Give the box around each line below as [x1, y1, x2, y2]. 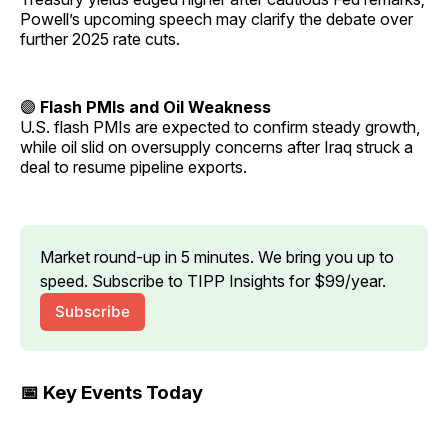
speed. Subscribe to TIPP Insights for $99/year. [40, 270, 386, 291]
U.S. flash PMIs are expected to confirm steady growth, [20, 116, 420, 137]
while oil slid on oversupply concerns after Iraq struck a [20, 136, 413, 157]
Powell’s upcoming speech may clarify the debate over [20, 8, 413, 29]
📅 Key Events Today [20, 380, 203, 404]
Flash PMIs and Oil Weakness [40, 96, 271, 117]
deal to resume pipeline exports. [20, 156, 247, 177]
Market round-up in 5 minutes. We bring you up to [40, 246, 394, 267]
